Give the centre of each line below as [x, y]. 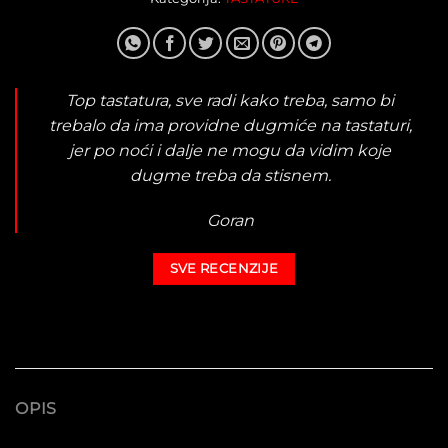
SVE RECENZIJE [224, 269]
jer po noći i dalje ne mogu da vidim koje [230, 150]
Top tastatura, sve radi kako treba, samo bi [230, 100]
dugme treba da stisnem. [230, 175]
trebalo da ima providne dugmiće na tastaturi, [230, 125]
